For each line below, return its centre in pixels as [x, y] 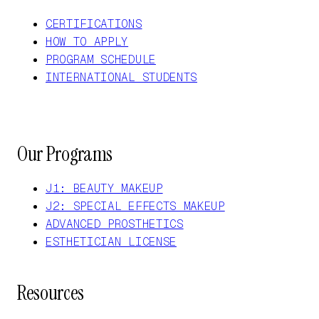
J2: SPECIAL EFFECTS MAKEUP [135, 206]
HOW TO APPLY [87, 41]
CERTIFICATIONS [94, 23]
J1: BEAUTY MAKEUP [104, 188]
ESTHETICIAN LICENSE [111, 241]
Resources [51, 293]
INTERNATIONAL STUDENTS [121, 77]
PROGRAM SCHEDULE [101, 59]
